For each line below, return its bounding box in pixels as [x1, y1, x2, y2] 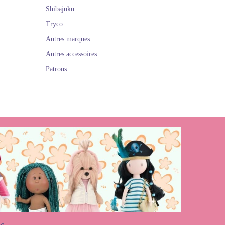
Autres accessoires [46, 50, 97, 58]
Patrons [46, 65, 67, 73]
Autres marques [46, 35, 90, 43]
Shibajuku [46, 5, 74, 13]
